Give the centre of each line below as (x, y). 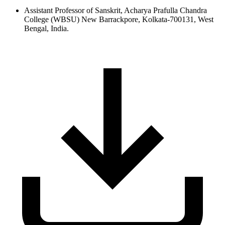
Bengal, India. (46, 28)
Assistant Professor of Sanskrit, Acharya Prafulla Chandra (116, 10)
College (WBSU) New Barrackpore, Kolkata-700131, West (119, 19)
